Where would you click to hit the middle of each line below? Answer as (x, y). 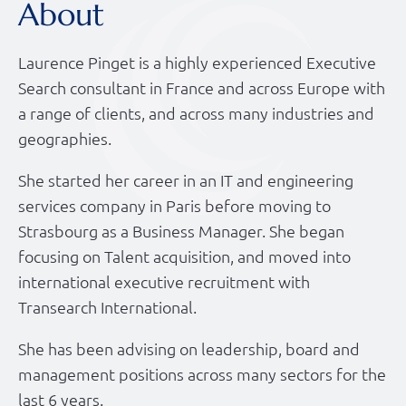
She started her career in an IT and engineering (186, 180)
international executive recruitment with (164, 282)
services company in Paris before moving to (174, 206)
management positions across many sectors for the (202, 374)
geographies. (65, 139)
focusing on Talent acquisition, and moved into (184, 256)
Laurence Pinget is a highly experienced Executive (197, 63)
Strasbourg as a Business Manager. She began (181, 231)
